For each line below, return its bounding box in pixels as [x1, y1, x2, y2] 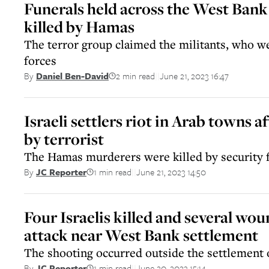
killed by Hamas [24, 16, 134, 37]
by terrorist [24, 128, 104, 150]
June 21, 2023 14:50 [136, 165, 206, 178]
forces [24, 52, 56, 68]
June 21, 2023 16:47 [160, 68, 229, 82]
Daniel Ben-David [36, 69, 109, 82]
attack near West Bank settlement [24, 225, 258, 246]
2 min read [116, 68, 155, 82]
